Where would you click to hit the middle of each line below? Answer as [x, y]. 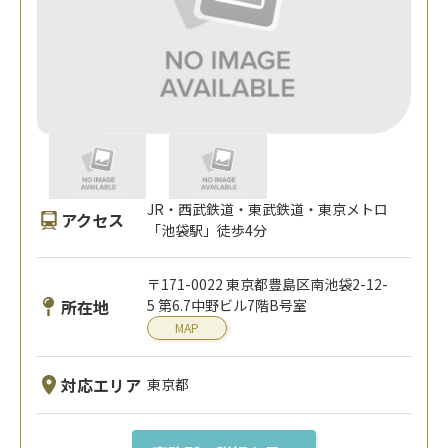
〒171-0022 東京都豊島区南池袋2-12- [268, 283]
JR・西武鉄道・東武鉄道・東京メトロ [268, 208]
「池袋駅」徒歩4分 [207, 229]
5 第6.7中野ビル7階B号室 [227, 304]
